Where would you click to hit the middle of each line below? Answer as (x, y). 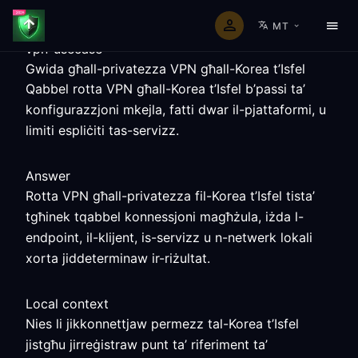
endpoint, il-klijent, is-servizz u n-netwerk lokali (169, 237)
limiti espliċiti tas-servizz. (102, 130)
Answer (48, 176)
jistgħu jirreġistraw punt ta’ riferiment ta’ (147, 344)
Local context (67, 304)
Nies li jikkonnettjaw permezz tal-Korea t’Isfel (162, 324)
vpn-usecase (64, 49)
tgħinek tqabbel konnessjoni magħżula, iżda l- (165, 217)
